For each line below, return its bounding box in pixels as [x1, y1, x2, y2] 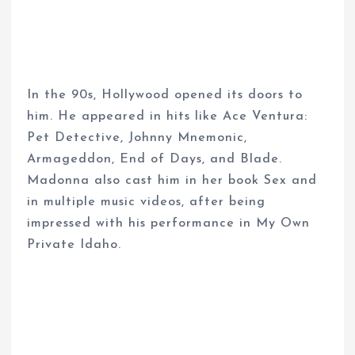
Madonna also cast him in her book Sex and [27, 174, 318, 188]
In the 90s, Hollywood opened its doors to [27, 89, 303, 102]
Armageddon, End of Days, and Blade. [27, 153, 283, 166]
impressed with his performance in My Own [27, 217, 311, 231]
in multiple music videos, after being [27, 196, 266, 209]
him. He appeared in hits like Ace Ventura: [27, 110, 308, 124]
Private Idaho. [27, 239, 122, 252]
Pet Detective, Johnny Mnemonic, [27, 132, 248, 145]
